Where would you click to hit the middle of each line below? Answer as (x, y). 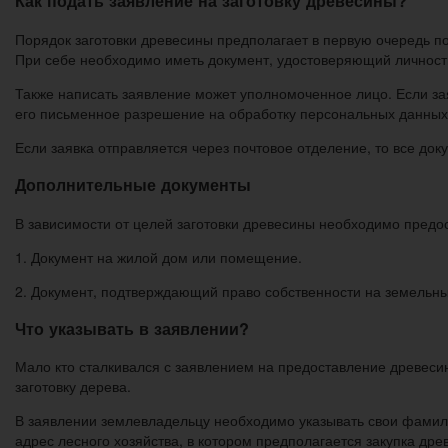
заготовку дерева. (73, 386)
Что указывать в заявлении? (132, 328)
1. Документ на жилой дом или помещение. (158, 256)
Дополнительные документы (133, 185)
